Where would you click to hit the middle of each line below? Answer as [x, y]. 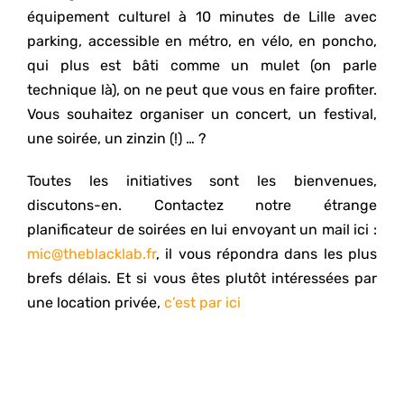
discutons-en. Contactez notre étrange [202, 205]
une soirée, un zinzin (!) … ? [116, 138]
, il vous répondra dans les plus [266, 254]
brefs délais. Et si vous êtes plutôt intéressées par [202, 278]
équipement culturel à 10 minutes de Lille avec [202, 17]
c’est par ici [202, 303]
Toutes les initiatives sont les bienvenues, [202, 181]
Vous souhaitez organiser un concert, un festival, [202, 114]
